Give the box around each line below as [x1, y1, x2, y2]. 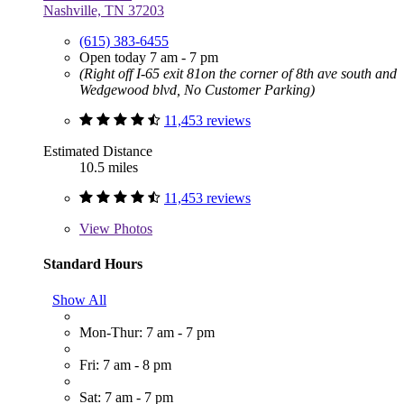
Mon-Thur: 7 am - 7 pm [79, 324, 215, 340]
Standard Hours [43, 256, 142, 272]
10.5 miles [79, 160, 138, 176]
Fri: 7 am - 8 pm [79, 356, 171, 372]
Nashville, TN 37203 [43, 3, 164, 19]
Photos [110, 221, 152, 237]
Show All [52, 291, 106, 308]
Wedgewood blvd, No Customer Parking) [79, 82, 315, 98]
